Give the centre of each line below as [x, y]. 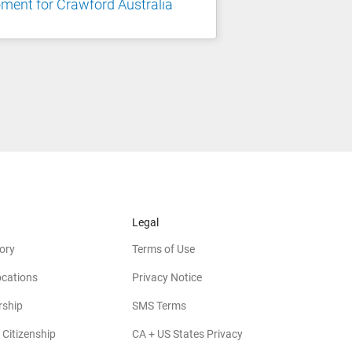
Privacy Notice [167, 277]
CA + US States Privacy [187, 334]
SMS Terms [159, 305]
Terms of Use [163, 249]
